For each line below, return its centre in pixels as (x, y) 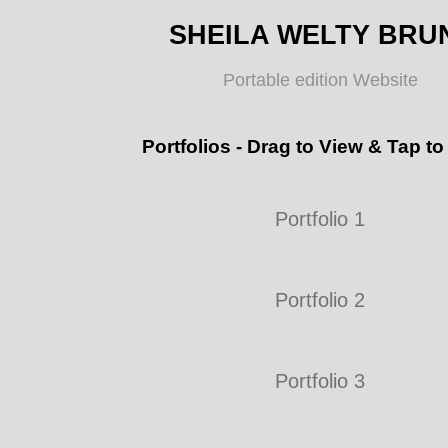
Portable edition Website (320, 80)
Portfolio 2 (320, 300)
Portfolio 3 (320, 381)
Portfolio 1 (320, 219)
